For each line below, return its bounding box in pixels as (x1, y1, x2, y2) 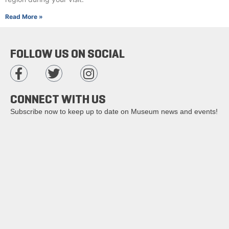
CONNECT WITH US (10, 91, 106, 107)
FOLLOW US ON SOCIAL (10, 45, 125, 61)
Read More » (5, 12, 43, 20)
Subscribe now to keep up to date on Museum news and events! (10, 107, 218, 116)
